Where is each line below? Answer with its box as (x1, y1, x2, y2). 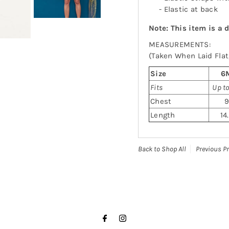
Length (150, 110, 175, 120)
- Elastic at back (158, 5, 218, 14)
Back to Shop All (138, 145, 186, 154)
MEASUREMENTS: (148, 40, 211, 50)
